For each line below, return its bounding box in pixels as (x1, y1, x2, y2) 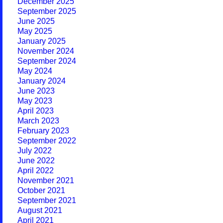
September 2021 (17, 196, 76, 205)
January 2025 (17, 37, 66, 45)
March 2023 (17, 116, 59, 125)
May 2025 (17, 27, 52, 35)
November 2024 (17, 47, 74, 55)
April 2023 (17, 107, 54, 115)
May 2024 (17, 67, 52, 75)
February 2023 (17, 126, 69, 135)
